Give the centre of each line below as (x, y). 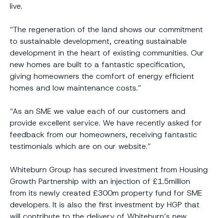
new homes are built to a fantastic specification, (97, 64)
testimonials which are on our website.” (80, 146)
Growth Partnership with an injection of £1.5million (100, 181)
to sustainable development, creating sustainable (98, 41)
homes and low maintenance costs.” (75, 88)
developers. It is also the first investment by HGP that (105, 204)
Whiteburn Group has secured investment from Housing (109, 169)
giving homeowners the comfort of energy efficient (102, 76)
